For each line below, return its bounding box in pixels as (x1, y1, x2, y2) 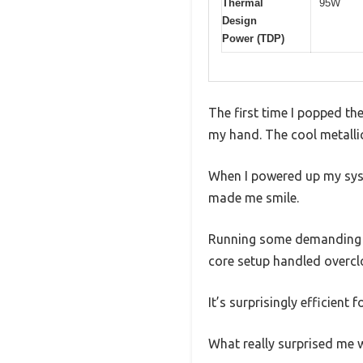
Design (222, 15, 257, 28)
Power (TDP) (222, 32, 284, 45)
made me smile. (208, 190, 299, 205)
